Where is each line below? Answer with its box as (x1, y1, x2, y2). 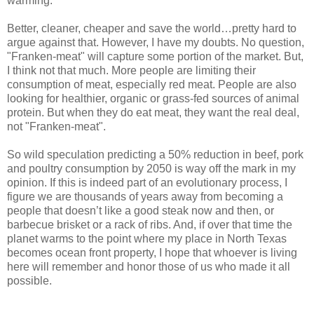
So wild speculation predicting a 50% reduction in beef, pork (7, 148, 303, 161)
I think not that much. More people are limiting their (7, 64, 256, 76)
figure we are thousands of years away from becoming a (7, 190, 283, 203)
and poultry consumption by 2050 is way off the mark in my (7, 162, 296, 175)
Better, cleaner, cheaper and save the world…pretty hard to (7, 22, 296, 34)
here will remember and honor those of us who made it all (7, 260, 290, 273)
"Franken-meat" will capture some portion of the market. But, (7, 50, 303, 62)
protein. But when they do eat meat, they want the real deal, (7, 106, 299, 118)
